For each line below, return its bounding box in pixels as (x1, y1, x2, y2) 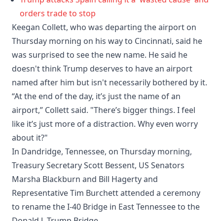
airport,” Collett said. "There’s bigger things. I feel (12, 104, 195, 115)
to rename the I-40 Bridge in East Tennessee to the (12, 201, 200, 212)
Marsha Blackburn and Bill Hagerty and (12, 173, 158, 184)
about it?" (12, 132, 48, 143)
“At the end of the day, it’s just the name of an (12, 90, 181, 102)
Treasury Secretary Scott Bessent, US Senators (12, 159, 184, 171)
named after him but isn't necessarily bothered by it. (12, 76, 207, 88)
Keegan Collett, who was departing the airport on (12, 21, 196, 33)
